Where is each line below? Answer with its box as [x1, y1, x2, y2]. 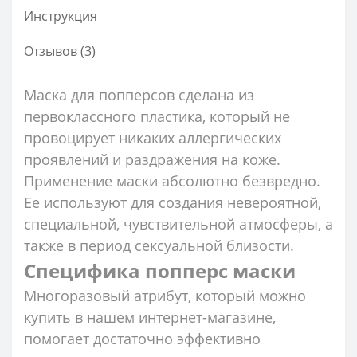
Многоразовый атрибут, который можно [24, 285, 306, 305]
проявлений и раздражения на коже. [24, 149, 280, 169]
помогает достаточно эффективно [24, 328, 261, 348]
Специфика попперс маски [24, 257, 296, 284]
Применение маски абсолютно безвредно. [24, 171, 320, 190]
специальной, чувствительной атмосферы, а [24, 214, 333, 233]
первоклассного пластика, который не [24, 106, 290, 126]
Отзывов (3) [24, 41, 96, 60]
